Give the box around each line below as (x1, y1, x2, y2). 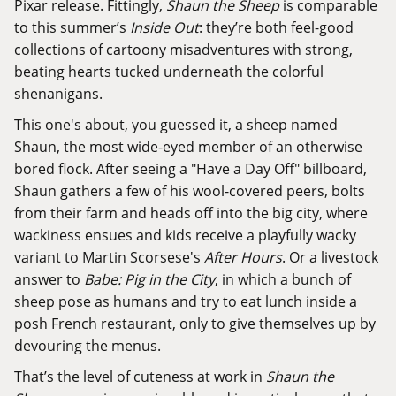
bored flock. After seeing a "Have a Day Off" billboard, (14, 159, 367, 179)
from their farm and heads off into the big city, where (14, 203, 368, 223)
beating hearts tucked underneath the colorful (14, 62, 324, 81)
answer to (14, 270, 84, 289)
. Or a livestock (282, 247, 378, 267)
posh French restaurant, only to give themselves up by (14, 314, 376, 333)
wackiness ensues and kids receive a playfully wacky (14, 225, 356, 245)
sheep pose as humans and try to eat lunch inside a (14, 292, 357, 311)
